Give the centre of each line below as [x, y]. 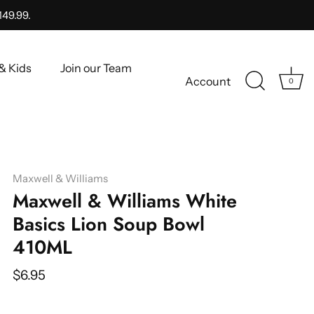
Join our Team [96, 68]
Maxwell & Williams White [125, 201]
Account [208, 82]
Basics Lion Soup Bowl [109, 224]
